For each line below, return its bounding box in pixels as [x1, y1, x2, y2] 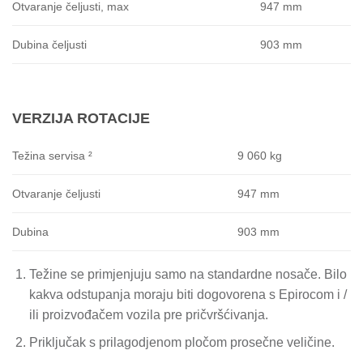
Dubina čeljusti [12, 37, 87, 51]
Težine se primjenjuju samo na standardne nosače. [28, 267, 321, 281]
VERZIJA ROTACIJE [12, 109, 150, 126]
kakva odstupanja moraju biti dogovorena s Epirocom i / [28, 287, 347, 301]
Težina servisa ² [12, 148, 92, 162]
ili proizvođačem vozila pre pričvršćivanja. [28, 307, 268, 322]
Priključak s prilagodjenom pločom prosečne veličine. [28, 335, 335, 350]
